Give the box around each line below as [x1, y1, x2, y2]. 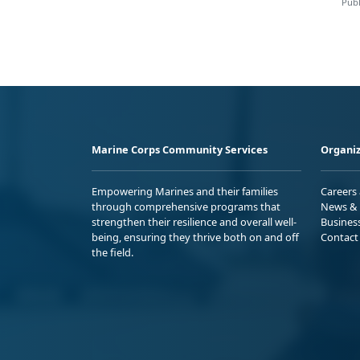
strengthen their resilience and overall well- [92, 214, 297, 229]
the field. [92, 244, 133, 260]
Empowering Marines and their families [92, 183, 278, 198]
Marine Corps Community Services [92, 141, 268, 157]
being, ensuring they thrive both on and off [92, 229, 299, 244]
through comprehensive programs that [92, 198, 280, 214]
